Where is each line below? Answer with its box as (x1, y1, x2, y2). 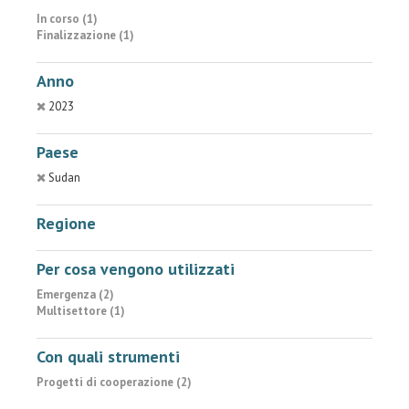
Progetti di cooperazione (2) (37, 374, 192, 390)
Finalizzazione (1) (37, 27, 134, 43)
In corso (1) (37, 11, 98, 26)
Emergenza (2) (37, 287, 114, 302)
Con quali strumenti (37, 346, 180, 367)
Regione (37, 213, 96, 234)
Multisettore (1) (37, 303, 125, 319)
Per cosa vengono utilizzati (37, 258, 235, 279)
